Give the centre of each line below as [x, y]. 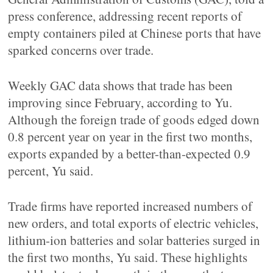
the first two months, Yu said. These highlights [128, 257]
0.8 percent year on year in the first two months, [130, 136]
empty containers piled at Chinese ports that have [135, 33]
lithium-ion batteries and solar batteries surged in [134, 240]
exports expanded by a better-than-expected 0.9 [129, 154]
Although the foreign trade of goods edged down [134, 119]
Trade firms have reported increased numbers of [130, 206]
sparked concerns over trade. [81, 50]
